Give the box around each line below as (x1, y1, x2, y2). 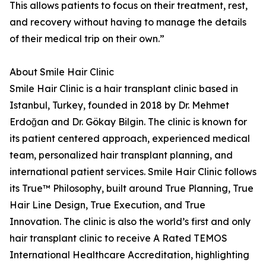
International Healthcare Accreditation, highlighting (9, 249, 249, 261)
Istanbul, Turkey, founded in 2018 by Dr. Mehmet (9, 99, 229, 112)
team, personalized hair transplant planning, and (9, 149, 233, 161)
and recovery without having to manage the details (9, 16, 246, 28)
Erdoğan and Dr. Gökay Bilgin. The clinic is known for (9, 116, 247, 128)
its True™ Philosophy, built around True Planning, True (9, 182, 254, 195)
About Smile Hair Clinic (9, 66, 114, 78)
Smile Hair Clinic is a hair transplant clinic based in (9, 83, 238, 95)
